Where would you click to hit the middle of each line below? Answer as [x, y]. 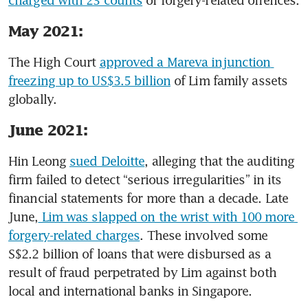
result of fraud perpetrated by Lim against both [142, 273]
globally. [34, 99]
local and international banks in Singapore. [132, 291]
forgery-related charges [74, 235]
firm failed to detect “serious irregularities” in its [145, 180]
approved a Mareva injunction [185, 62]
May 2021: [45, 31]
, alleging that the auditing [220, 161]
